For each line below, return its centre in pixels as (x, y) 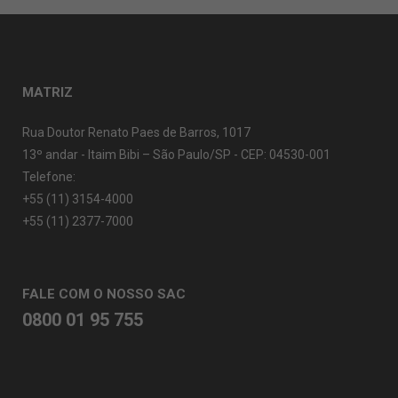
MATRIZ (48, 92)
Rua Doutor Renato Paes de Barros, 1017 (136, 132)
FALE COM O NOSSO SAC (104, 294)
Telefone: (49, 177)
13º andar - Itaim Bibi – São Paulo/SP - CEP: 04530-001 (176, 155)
